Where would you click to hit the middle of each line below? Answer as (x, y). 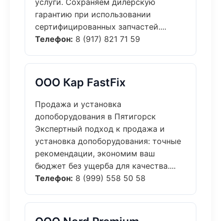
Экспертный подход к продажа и (100, 129)
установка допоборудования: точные (108, 141)
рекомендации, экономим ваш (95, 153)
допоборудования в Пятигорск (95, 116)
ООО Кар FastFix (80, 82)
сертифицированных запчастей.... (101, 27)
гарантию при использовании (93, 14)
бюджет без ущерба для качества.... (105, 166)
